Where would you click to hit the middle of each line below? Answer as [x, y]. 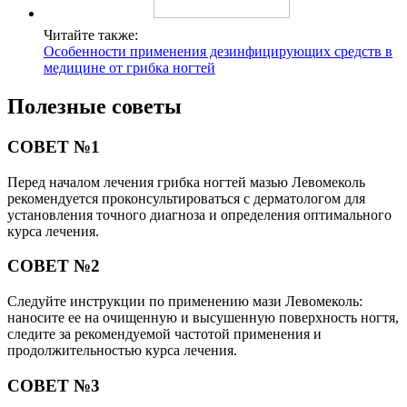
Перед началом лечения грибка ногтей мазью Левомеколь [186, 182]
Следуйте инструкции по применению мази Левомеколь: [185, 301]
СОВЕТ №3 [54, 385]
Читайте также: [91, 35]
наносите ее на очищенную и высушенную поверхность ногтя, [203, 317]
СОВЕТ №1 [54, 146]
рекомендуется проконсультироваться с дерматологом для [186, 198]
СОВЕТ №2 [54, 266]
